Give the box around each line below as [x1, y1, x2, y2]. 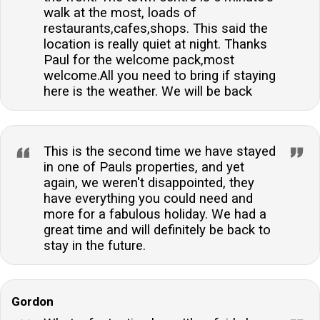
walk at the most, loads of [44, 4, 196, 21]
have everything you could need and [44, 190, 253, 206]
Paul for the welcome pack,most [44, 51, 234, 68]
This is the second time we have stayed [44, 143, 276, 159]
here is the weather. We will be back [44, 83, 252, 99]
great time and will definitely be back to [44, 221, 271, 238]
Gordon [11, 294, 54, 309]
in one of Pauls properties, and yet [44, 159, 244, 175]
